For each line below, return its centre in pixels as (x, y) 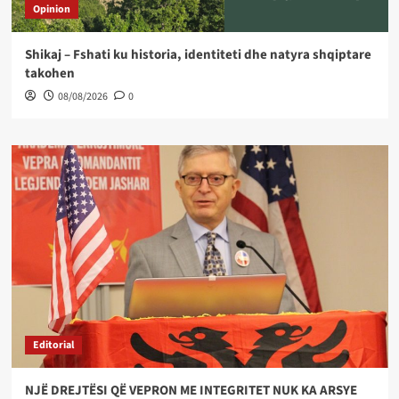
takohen (49, 74)
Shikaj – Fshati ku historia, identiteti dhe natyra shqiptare (198, 55)
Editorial (53, 346)
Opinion (51, 10)
